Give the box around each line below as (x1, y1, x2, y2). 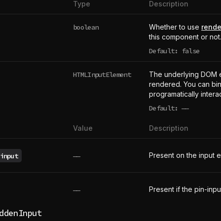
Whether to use (149, 23, 201, 31)
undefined (168, 108, 201, 117)
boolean (73, 22, 99, 32)
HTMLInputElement (73, 70, 131, 79)
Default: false (149, 46, 200, 55)
